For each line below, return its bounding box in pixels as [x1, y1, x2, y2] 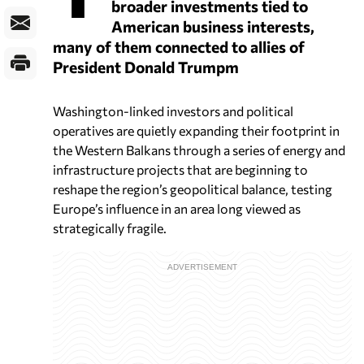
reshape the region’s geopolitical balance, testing [53, 180, 332, 197]
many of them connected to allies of [53, 36, 305, 56]
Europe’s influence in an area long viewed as [53, 200, 301, 216]
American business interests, [111, 15, 314, 36]
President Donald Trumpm [53, 56, 239, 76]
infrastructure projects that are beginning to [53, 161, 308, 177]
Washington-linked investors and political [53, 102, 293, 119]
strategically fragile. [53, 219, 167, 236]
